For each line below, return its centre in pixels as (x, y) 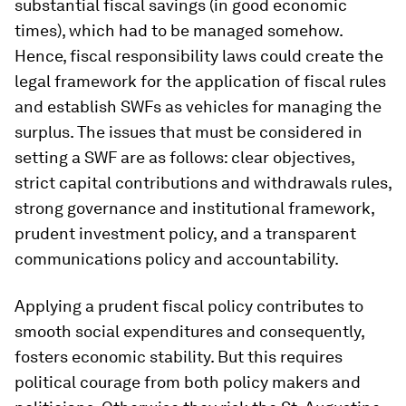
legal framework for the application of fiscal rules (200, 82)
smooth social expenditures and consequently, (189, 332)
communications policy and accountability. (177, 259)
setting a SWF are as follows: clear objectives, (184, 158)
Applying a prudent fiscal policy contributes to (189, 306)
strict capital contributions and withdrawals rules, (203, 183)
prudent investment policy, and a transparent (185, 234)
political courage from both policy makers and (188, 382)
